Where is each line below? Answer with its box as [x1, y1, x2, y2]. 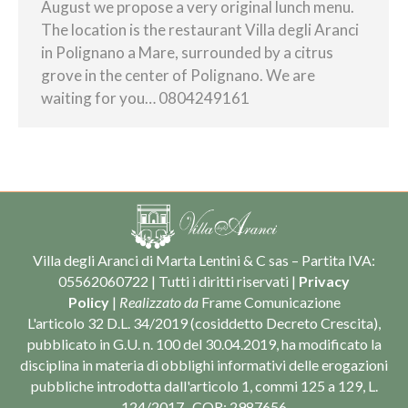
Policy [67, 292, 109, 311]
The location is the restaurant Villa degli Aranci [41, 20, 359, 39]
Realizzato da [118, 292, 199, 311]
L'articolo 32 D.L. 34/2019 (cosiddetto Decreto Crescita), [27, 313, 381, 331]
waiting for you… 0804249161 [41, 88, 250, 107]
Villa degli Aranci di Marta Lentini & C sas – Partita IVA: [33, 250, 375, 269]
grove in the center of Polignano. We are [41, 66, 315, 85]
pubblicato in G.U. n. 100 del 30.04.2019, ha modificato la [26, 334, 382, 352]
